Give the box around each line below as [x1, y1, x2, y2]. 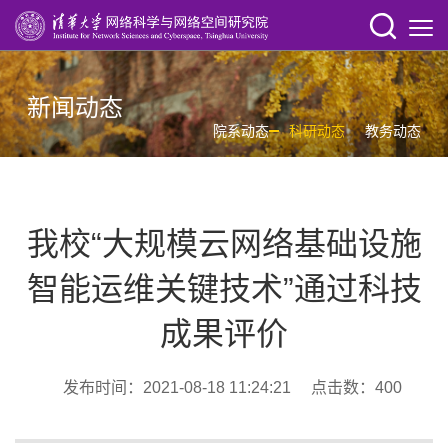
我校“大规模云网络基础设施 [26, 226, 422, 263]
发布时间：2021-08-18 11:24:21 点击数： [46, 379, 375, 397]
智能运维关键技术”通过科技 [26, 271, 422, 308]
